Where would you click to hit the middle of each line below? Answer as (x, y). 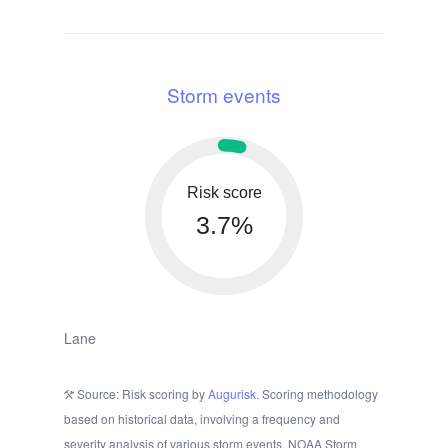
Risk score (224, 193)
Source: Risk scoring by (141, 394)
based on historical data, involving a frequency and (202, 419)
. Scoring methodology (317, 394)
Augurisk (232, 394)
